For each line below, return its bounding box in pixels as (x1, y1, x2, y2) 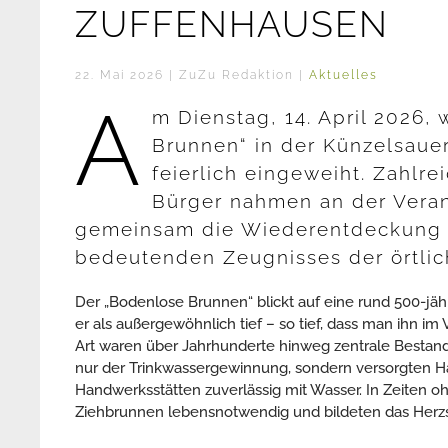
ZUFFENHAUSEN (75, 2, 389, 45)
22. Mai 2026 (75, 67, 164, 82)
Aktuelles (309, 67, 378, 82)
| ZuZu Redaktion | (164, 67, 309, 82)
